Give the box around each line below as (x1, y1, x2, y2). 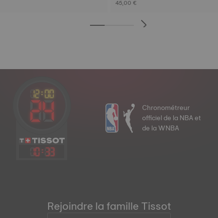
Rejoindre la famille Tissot (47, 197, 171, 215)
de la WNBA (142, 122, 179, 134)
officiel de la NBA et (142, 112, 201, 124)
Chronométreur (142, 102, 190, 114)
